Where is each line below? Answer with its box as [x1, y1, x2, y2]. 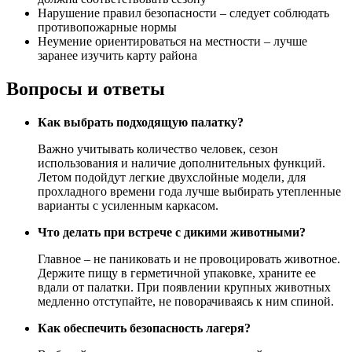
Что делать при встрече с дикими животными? [38, 225, 306, 239]
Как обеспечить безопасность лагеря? [38, 321, 251, 335]
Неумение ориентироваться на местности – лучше [38, 34, 307, 48]
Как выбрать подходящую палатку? [38, 115, 244, 129]
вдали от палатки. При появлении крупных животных [38, 280, 331, 294]
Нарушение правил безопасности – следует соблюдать [38, 5, 329, 20]
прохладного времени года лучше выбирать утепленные [38, 184, 341, 198]
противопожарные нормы [38, 20, 177, 34]
